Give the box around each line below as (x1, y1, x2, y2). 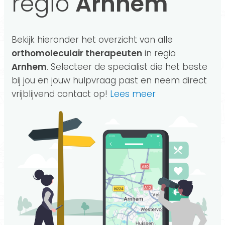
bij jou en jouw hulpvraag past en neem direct (12, 74, 207, 86)
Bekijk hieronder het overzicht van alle (12, 34, 173, 46)
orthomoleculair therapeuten (12, 47, 142, 59)
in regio (142, 47, 176, 59)
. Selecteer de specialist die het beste (47, 61, 207, 73)
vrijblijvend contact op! (12, 88, 107, 100)
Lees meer (110, 88, 156, 100)
